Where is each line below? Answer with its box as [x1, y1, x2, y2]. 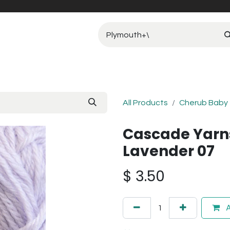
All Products [123, 99, 168, 107]
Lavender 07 [123, 141, 215, 161]
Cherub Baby [179, 99, 228, 107]
